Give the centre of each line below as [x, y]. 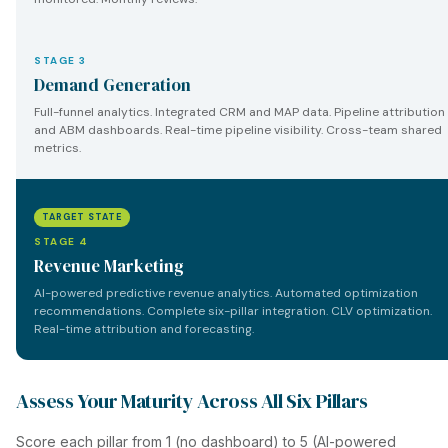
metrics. [57, 148]
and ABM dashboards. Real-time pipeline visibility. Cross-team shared [238, 130]
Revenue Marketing [109, 266]
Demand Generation [112, 85]
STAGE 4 [61, 241]
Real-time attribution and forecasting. [144, 329]
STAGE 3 [60, 60]
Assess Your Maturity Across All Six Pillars [192, 401]
